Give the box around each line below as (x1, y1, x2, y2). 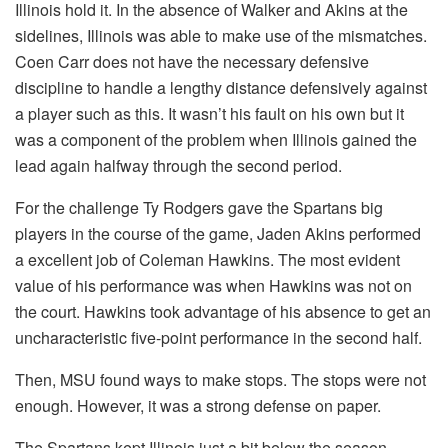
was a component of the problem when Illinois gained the (15, 127, 417, 151)
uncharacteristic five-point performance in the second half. (15, 325, 422, 349)
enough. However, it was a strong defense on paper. (15, 393, 381, 417)
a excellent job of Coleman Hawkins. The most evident (15, 247, 400, 271)
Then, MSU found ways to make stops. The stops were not (15, 367, 426, 391)
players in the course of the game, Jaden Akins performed (15, 221, 421, 245)
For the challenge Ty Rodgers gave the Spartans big (15, 195, 383, 219)
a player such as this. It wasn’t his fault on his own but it (15, 101, 404, 125)
